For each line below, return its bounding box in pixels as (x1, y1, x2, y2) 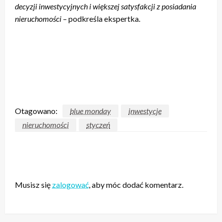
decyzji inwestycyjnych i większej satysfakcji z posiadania (15, 1, 196, 11)
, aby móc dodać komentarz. (89, 179, 183, 189)
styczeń (86, 119, 110, 129)
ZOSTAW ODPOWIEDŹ (15, 162, 111, 173)
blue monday (70, 106, 111, 115)
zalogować (52, 179, 89, 189)
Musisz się (15, 179, 52, 189)
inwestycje (128, 106, 162, 115)
